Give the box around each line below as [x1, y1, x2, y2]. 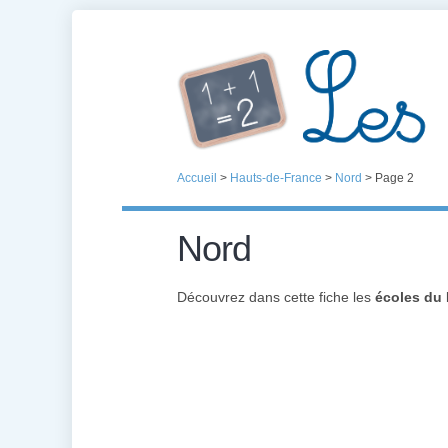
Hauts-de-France [230, 171, 322, 185]
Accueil [177, 171, 217, 185]
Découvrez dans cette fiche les [177, 289, 375, 305]
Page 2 [375, 171, 414, 185]
